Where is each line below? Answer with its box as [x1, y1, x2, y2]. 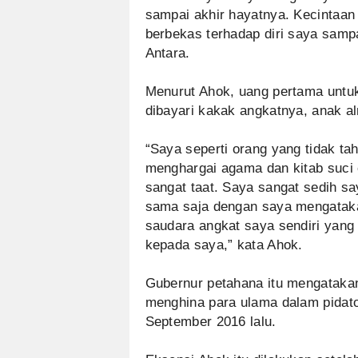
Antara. [145, 46, 190, 61]
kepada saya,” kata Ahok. [145, 237, 303, 253]
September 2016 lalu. [145, 314, 276, 329]
